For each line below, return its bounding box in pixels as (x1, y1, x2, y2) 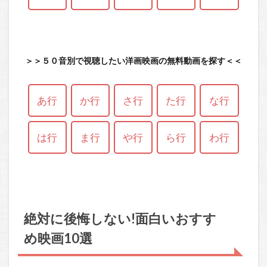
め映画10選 (23, 230, 92, 246)
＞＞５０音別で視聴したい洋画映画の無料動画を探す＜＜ (25, 55, 242, 66)
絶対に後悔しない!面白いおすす (23, 210, 216, 226)
